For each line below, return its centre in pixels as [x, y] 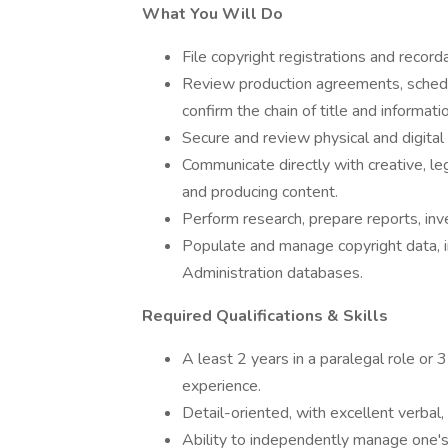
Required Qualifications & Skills [265, 316]
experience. [223, 386]
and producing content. [260, 192]
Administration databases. [272, 273]
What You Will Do [212, 14]
